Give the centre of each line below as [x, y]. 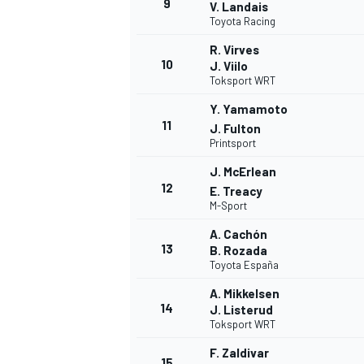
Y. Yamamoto [249, 109]
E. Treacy [236, 191]
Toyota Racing [243, 22]
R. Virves [234, 50]
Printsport [233, 143]
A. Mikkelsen [245, 294]
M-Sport [228, 206]
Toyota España [244, 265]
